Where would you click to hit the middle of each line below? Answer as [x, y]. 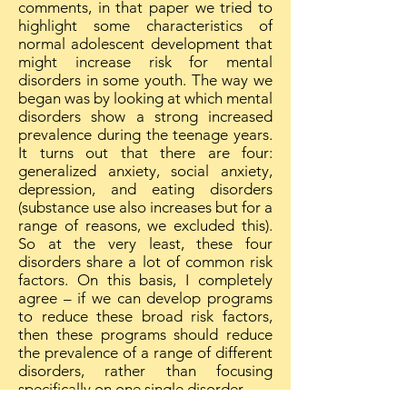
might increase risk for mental [145, 62]
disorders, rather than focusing [145, 371]
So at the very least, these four [145, 243]
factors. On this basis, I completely [145, 280]
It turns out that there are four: [145, 153]
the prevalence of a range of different [145, 352]
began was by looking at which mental [145, 98]
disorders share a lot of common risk [145, 262]
